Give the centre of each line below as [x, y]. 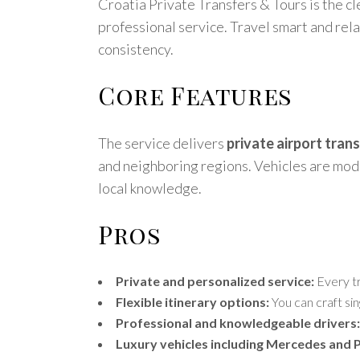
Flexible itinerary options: [192, 302]
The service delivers [162, 143]
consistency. [136, 49]
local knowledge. [150, 188]
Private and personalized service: [215, 281]
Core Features [195, 96]
